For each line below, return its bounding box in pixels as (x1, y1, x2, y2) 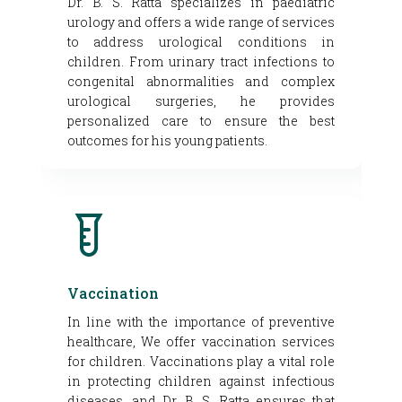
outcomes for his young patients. (66, 132, 267, 150)
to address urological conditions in (66, 33, 336, 51)
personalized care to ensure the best (66, 112, 336, 130)
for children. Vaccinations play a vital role (66, 353, 336, 371)
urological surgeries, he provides (66, 92, 336, 110)
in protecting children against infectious (66, 372, 336, 390)
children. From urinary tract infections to (66, 53, 336, 71)
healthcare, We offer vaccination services (66, 333, 336, 351)
